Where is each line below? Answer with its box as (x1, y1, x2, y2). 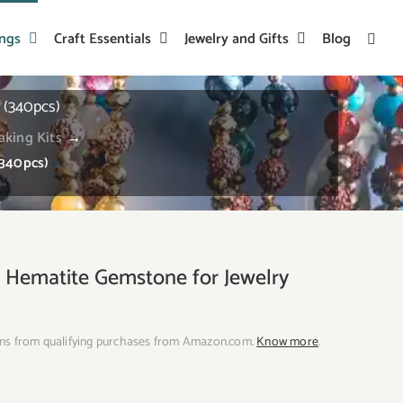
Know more (256, 332, 319, 353)
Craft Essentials (54, 26, 151, 51)
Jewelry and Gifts (184, 26, 289, 51)
